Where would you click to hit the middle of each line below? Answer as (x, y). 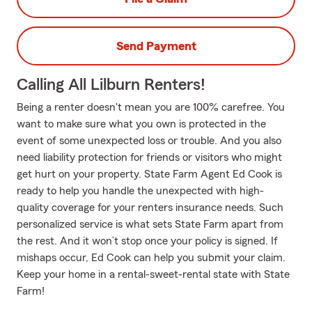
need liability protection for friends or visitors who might (149, 157)
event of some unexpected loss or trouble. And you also (149, 141)
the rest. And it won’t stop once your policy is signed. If (147, 241)
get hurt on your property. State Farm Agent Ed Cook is (149, 174)
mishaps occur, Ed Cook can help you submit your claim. (151, 258)
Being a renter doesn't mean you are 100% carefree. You (151, 107)
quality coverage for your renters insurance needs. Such (150, 208)
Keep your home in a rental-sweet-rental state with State (153, 274)
